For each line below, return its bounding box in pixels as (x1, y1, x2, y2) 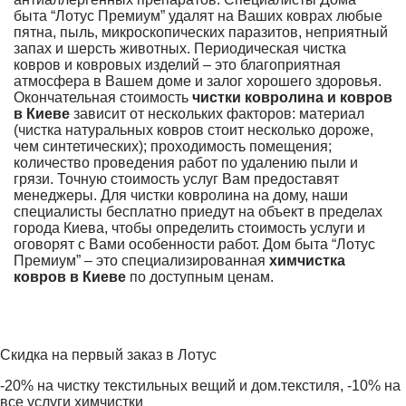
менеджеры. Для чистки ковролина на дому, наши (14, 188, 348, 204)
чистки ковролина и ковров (192, 90, 392, 106)
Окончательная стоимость (14, 90, 192, 106)
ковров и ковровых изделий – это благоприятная (14, 57, 341, 73)
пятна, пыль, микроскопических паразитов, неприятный (14, 24, 388, 41)
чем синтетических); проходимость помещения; (14, 139, 332, 155)
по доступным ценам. (126, 269, 274, 285)
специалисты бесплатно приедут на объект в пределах (14, 204, 382, 220)
